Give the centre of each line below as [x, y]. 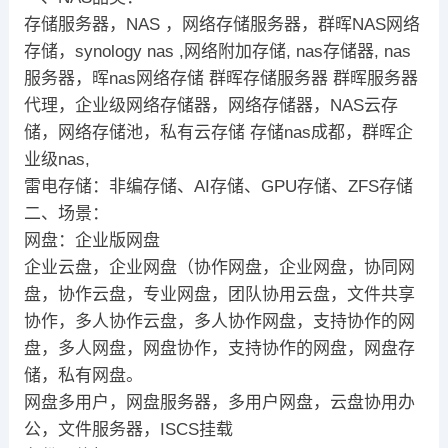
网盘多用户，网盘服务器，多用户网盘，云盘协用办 [219, 402]
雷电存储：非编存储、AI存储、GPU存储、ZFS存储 [218, 186]
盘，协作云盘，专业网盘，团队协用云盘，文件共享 [219, 294]
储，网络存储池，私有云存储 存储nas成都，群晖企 [218, 132]
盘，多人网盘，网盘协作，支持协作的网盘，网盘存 [219, 348]
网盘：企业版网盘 [91, 240]
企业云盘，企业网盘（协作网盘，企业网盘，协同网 [219, 267]
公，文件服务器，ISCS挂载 [128, 429]
